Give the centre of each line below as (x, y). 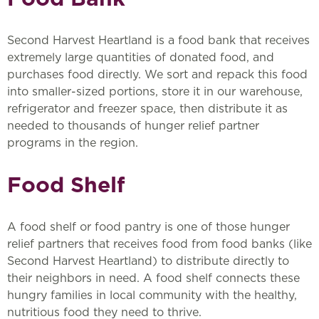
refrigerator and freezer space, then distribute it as (147, 108)
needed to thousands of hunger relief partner (133, 125)
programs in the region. (73, 142)
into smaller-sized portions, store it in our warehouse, (155, 91)
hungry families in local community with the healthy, (152, 296)
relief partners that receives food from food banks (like (159, 244)
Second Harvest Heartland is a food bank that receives (158, 40)
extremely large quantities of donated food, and (141, 57)
